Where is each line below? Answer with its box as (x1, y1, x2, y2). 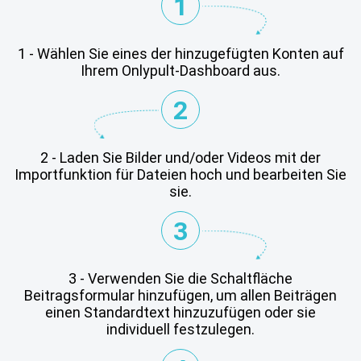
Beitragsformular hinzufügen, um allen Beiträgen (24, 287, 337, 304)
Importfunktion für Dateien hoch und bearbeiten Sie (15, 166, 346, 183)
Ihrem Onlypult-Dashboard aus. (81, 62, 280, 79)
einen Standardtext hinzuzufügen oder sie (45, 304, 316, 321)
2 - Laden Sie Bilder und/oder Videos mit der (40, 149, 321, 166)
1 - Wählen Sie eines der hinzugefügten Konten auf (17, 45, 344, 62)
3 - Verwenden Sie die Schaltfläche (68, 270, 293, 287)
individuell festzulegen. (106, 321, 255, 338)
